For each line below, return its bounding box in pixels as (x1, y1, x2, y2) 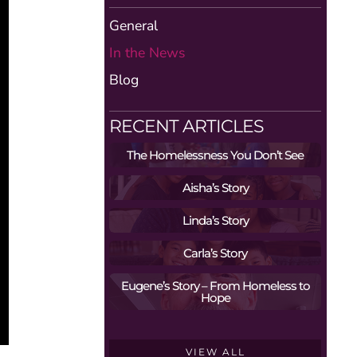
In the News (109, 43, 186, 62)
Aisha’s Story (182, 180, 249, 196)
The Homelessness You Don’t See (127, 147, 304, 163)
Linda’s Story (182, 213, 249, 229)
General (109, 15, 159, 35)
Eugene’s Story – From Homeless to (120, 278, 310, 294)
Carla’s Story (183, 245, 248, 261)
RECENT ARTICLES (109, 116, 265, 137)
